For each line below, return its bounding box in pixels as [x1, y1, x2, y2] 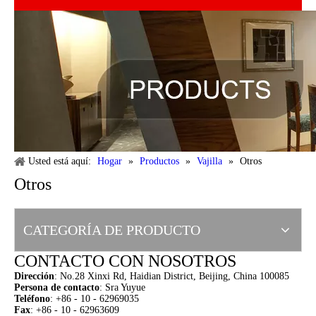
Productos [140, 156, 179, 166]
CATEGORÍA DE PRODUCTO [23, 222, 200, 238]
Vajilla [197, 156, 222, 166]
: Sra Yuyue [99, 282, 145, 293]
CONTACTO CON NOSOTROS [14, 252, 236, 270]
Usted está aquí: [28, 156, 91, 166]
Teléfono [14, 293, 50, 304]
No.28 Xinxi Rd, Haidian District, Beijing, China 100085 [60, 271, 289, 281]
